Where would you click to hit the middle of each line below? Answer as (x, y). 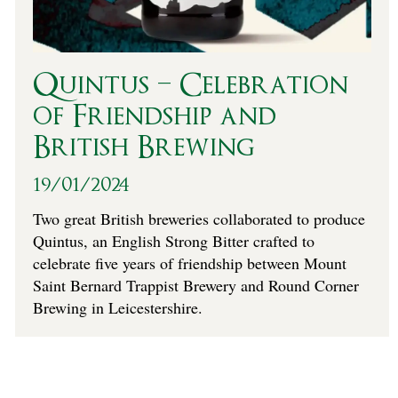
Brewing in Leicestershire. (117, 308)
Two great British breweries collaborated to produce (199, 219)
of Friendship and (154, 117)
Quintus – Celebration (190, 86)
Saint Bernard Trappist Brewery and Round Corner (195, 286)
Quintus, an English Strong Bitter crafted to (173, 241)
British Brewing (143, 148)
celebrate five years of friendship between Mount (189, 263)
